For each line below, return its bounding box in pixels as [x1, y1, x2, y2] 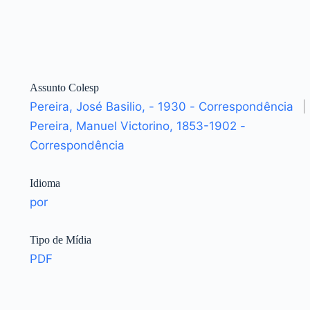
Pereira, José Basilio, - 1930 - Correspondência [29, 100, 293, 114]
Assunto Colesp [29, 82, 99, 94]
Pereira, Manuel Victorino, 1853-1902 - [29, 119, 246, 134]
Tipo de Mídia [29, 234, 91, 246]
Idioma [29, 177, 60, 190]
